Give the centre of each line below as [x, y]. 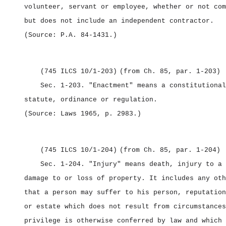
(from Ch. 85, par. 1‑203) [170, 71]
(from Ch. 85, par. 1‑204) [170, 150]
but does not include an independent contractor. [119, 21]
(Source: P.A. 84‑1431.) [71, 35]
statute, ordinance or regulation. [91, 100]
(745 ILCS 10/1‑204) [79, 150]
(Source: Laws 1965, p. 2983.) [83, 114]
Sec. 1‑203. [65, 86]
